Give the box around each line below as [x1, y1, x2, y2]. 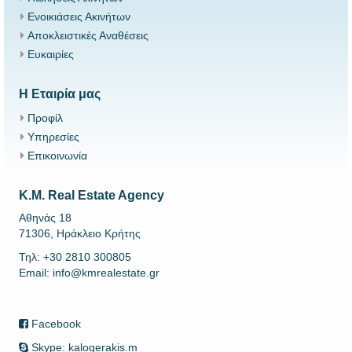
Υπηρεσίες [27, 130, 79, 144]
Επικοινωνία [27, 149, 87, 163]
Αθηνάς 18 [19, 211, 71, 225]
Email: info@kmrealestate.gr [19, 266, 159, 280]
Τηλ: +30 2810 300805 [19, 251, 131, 264]
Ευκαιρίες [27, 48, 74, 61]
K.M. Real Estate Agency [19, 189, 164, 203]
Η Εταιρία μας [19, 87, 101, 101]
